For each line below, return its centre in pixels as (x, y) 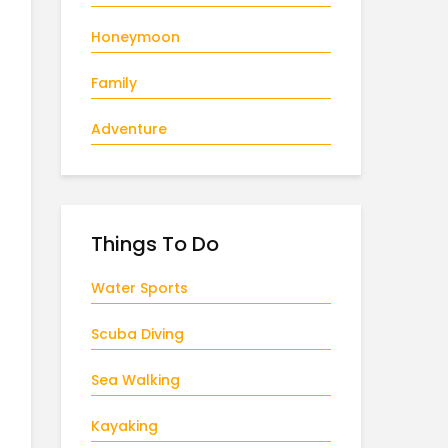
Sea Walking (135, 380)
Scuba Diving (137, 334)
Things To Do (155, 244)
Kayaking (124, 426)
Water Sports (139, 288)
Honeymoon (135, 37)
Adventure (129, 129)
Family (114, 83)
